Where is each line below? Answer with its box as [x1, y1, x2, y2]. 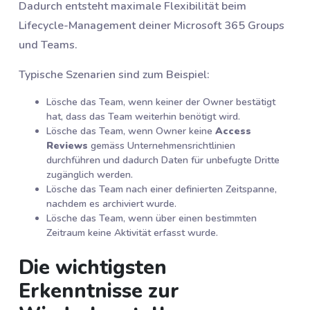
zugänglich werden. [46, 168, 133, 182]
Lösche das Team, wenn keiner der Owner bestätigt [46, 95, 275, 109]
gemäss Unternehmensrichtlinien [88, 139, 235, 153]
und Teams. [19, 37, 77, 53]
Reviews [46, 139, 88, 153]
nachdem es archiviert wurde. [46, 197, 176, 211]
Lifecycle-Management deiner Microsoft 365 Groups [19, 18, 284, 34]
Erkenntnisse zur [19, 277, 179, 304]
